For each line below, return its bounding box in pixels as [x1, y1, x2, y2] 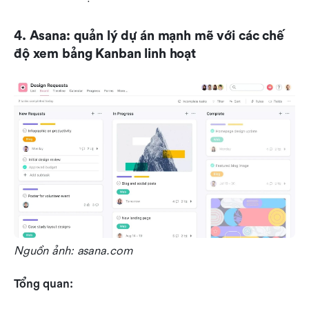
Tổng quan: [14, 277, 73, 290]
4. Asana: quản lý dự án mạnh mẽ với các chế [14, 28, 284, 44]
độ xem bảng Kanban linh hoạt [14, 46, 196, 62]
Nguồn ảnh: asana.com [14, 243, 132, 257]
